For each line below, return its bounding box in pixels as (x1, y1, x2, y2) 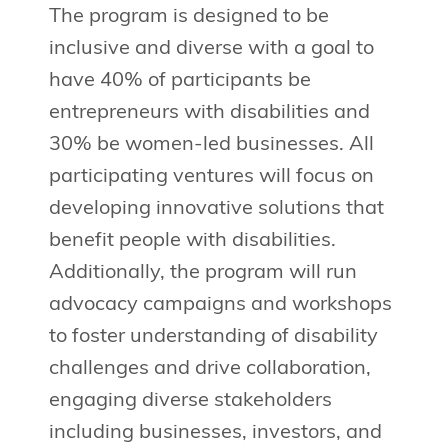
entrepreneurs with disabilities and (48, 103, 370, 124)
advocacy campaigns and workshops (48, 295, 392, 316)
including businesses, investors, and (48, 423, 382, 444)
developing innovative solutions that (48, 199, 384, 220)
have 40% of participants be (48, 71, 311, 92)
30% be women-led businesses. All (48, 135, 374, 156)
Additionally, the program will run (48, 263, 357, 284)
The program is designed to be (48, 7, 329, 28)
